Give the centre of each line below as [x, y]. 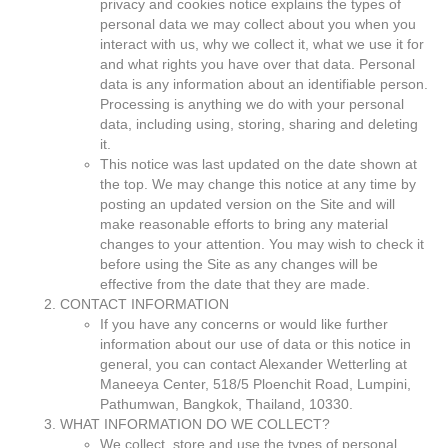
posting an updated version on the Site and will [247, 204]
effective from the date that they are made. [235, 284]
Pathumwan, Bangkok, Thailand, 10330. [226, 404]
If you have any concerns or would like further [244, 324]
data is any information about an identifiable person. [264, 84]
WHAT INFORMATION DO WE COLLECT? [195, 424]
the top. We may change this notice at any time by [258, 184]
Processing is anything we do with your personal [252, 104]
